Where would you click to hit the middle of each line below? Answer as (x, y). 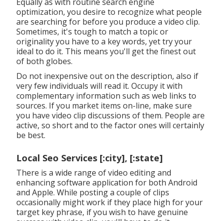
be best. (31, 135)
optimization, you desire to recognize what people (109, 12)
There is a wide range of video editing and (93, 172)
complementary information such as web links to (106, 95)
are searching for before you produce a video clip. (108, 21)
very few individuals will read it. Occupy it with (99, 86)
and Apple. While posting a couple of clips (92, 192)
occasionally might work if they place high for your (109, 202)
